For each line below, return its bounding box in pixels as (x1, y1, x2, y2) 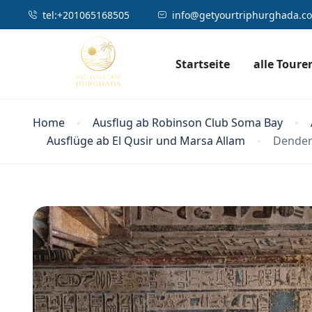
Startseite (175, 56, 230, 72)
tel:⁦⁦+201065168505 (42, 8, 130, 22)
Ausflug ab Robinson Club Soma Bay (93, 115, 283, 130)
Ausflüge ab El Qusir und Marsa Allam (47, 133, 245, 148)
